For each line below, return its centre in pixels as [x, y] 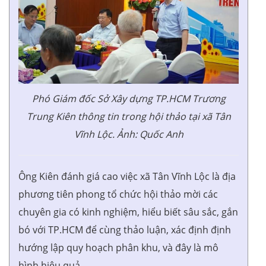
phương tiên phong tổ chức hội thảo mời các [118, 194]
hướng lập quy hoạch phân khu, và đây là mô [118, 248]
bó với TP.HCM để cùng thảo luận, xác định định [125, 230]
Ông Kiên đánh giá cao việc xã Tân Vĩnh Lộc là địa [127, 177]
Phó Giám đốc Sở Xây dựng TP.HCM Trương [129, 99]
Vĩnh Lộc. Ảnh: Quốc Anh [129, 134]
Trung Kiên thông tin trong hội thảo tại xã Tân [129, 117]
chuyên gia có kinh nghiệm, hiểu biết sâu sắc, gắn [128, 212]
